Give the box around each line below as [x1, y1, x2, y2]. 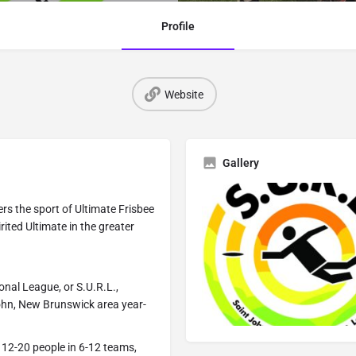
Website [164, 87, 203, 101]
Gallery [222, 157, 259, 169]
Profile [161, 20, 195, 33]
